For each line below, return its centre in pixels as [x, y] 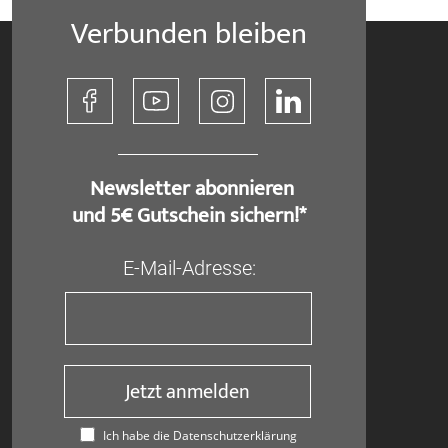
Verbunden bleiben [189, 34]
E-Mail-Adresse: [189, 268]
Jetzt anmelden [188, 391]
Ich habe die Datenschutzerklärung [199, 435]
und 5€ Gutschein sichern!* [189, 215]
